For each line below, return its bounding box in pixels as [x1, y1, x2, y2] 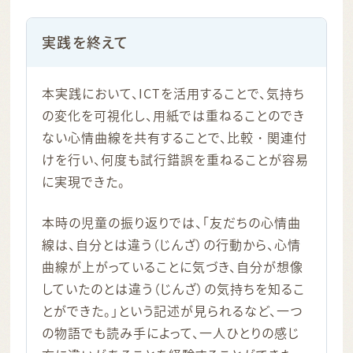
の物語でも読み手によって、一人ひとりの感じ [42, 322, 299, 342]
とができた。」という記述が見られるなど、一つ [42, 300, 303, 320]
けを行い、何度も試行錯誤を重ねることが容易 [42, 149, 309, 169]
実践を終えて [42, 32, 128, 54]
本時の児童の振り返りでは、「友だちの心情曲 [42, 212, 301, 232]
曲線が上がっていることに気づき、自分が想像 [42, 256, 303, 276]
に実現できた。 [42, 171, 126, 191]
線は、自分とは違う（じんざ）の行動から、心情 [42, 234, 301, 254]
